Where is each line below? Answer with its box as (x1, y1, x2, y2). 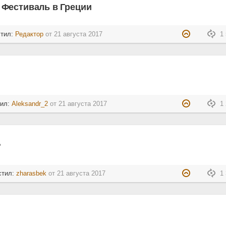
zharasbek (16, 169, 47, 177)
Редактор (15, 30, 44, 38)
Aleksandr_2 (12, 100, 48, 107)
